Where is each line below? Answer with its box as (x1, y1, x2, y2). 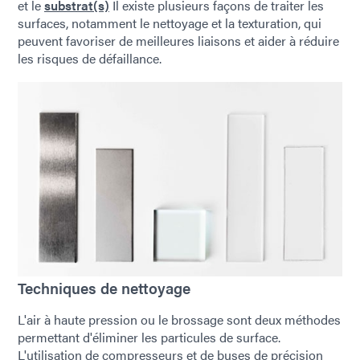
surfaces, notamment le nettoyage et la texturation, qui (18, 14, 321, 32)
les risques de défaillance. (18, 49, 162, 67)
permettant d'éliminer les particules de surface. (18, 328, 280, 347)
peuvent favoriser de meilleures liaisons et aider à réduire (18, 31, 339, 50)
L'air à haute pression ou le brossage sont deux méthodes (18, 310, 341, 329)
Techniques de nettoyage (18, 277, 190, 300)
